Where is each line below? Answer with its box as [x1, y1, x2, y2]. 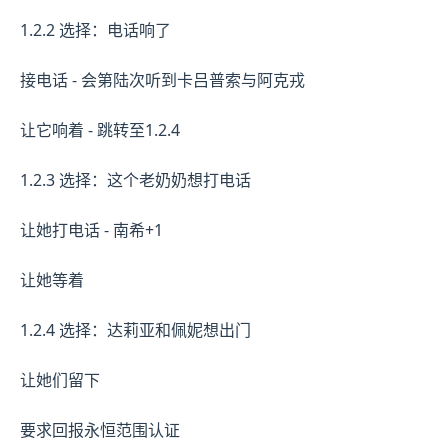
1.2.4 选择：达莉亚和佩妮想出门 [20, 318, 251, 341]
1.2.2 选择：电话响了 [20, 18, 171, 41]
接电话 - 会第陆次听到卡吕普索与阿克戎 [20, 68, 305, 91]
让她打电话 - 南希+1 [20, 218, 163, 241]
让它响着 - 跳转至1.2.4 [20, 118, 180, 141]
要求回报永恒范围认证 [20, 418, 180, 441]
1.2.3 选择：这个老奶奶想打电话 [20, 168, 251, 191]
